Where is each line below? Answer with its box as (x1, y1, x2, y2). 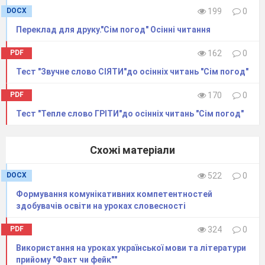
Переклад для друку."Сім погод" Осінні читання (16, 25, 211, 35)
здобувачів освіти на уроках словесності (16, 201, 186, 211)
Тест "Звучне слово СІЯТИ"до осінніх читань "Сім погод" (16, 67, 248, 77)
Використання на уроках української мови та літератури (16, 243, 246, 253)
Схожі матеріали (90, 144, 175, 157)
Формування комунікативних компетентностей (16, 189, 212, 199)
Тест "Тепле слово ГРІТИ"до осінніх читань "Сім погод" (16, 109, 244, 119)
